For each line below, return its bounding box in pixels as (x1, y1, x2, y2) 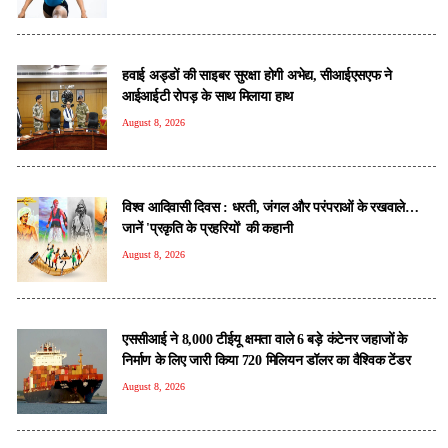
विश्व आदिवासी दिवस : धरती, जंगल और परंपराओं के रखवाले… (122, 198, 419, 215)
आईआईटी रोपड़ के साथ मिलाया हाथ (122, 87, 294, 104)
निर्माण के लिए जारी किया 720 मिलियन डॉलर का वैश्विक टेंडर (122, 351, 411, 368)
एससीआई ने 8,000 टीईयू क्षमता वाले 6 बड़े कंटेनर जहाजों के (122, 330, 407, 347)
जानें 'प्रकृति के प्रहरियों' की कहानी (122, 219, 293, 236)
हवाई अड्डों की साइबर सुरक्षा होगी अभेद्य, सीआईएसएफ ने (122, 66, 392, 83)
